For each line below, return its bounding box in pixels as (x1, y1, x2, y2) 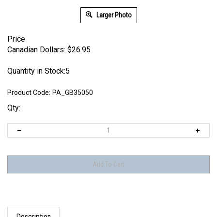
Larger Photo (94, 11, 132, 19)
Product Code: (7, 89, 50, 96)
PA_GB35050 (52, 89, 93, 96)
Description (16, 203, 51, 212)
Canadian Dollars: (7, 45, 65, 54)
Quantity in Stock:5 (7, 66, 70, 76)
